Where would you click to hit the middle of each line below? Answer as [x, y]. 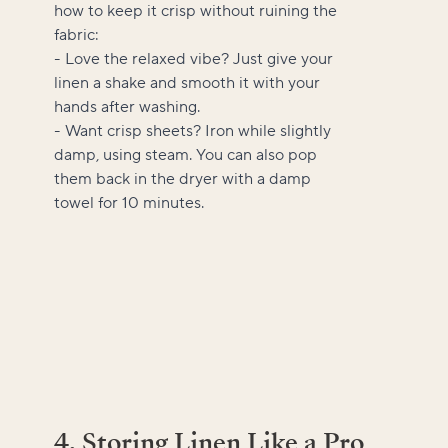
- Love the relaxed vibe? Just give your [193, 58]
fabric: [76, 34]
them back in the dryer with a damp [182, 178]
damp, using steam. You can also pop [185, 154]
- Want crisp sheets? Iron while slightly [192, 130]
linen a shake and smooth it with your [187, 82]
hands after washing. [127, 106]
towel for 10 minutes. [129, 202]
